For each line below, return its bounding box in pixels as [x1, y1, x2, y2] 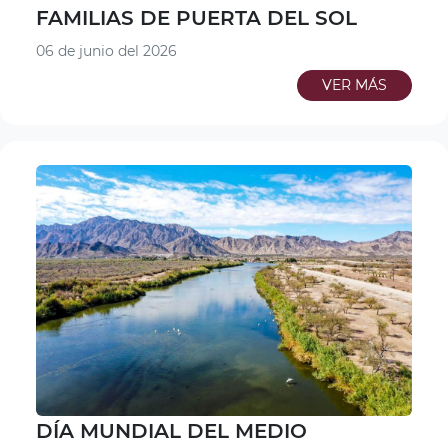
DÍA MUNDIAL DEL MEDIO [36, 418, 307, 443]
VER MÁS [322, 76, 387, 95]
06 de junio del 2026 [36, 42, 177, 61]
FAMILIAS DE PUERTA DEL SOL [36, 6, 357, 31]
